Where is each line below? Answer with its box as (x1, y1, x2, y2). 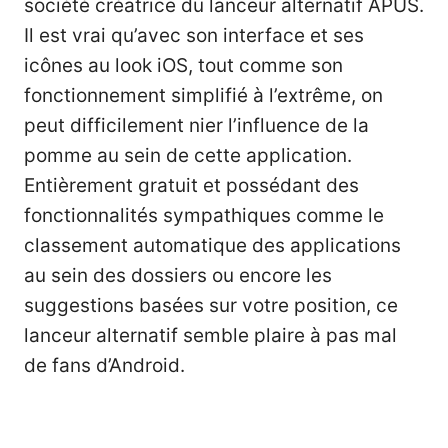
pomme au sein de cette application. (24, 144, 352, 168)
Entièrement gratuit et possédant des (24, 174, 359, 198)
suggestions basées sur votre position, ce (24, 294, 398, 318)
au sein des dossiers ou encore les (24, 264, 332, 288)
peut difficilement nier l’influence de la (24, 114, 369, 138)
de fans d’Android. (24, 354, 185, 378)
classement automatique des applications (24, 234, 401, 258)
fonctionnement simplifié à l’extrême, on (24, 84, 383, 108)
